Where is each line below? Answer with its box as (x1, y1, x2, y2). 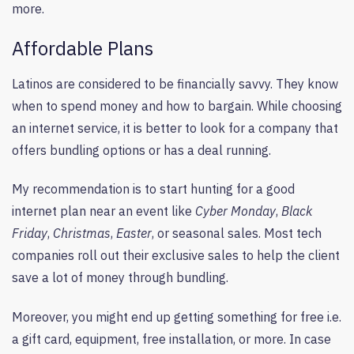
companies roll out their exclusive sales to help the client (12, 247, 340, 264)
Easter (116, 225, 152, 242)
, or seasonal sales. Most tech (152, 225, 322, 242)
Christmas (53, 225, 111, 242)
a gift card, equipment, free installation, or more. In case (12, 330, 331, 347)
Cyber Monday (195, 203, 276, 220)
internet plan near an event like (12, 203, 195, 220)
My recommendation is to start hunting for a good (12, 181, 295, 198)
